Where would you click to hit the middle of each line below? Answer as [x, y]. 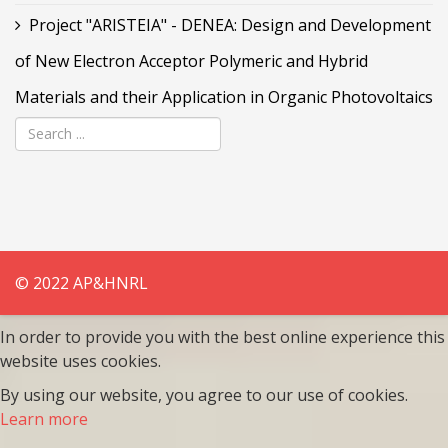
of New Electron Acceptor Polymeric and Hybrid [191, 60]
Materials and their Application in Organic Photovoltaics [224, 96]
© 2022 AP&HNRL [81, 282]
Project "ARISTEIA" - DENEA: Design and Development [230, 24]
